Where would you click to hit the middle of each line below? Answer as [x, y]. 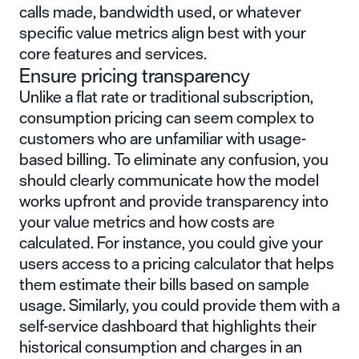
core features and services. [113, 53]
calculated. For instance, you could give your [171, 242]
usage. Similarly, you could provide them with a [179, 305]
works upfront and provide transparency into [174, 200]
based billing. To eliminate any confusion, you [174, 159]
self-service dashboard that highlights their [168, 325]
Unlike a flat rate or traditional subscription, [166, 96]
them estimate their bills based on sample [164, 284]
